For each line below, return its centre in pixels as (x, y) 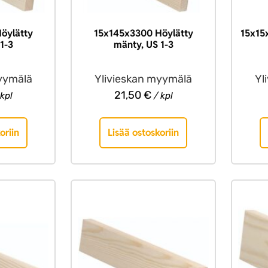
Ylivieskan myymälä (144, 79)
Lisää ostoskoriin (144, 132)
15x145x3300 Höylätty (143, 33)
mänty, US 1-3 (143, 44)
